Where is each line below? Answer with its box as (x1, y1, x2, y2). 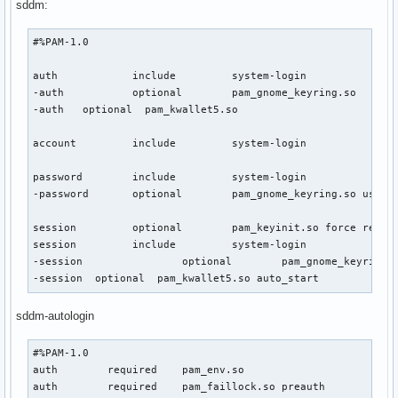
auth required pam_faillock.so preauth (33, 381, 326, 393)
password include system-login (33, 171, 307, 183)
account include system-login (33, 138, 307, 149)
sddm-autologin (16, 309, 94, 323)
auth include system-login (33, 70, 307, 82)
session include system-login (33, 239, 307, 251)
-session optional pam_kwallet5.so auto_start (33, 273, 320, 284)
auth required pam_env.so (33, 364, 245, 376)
